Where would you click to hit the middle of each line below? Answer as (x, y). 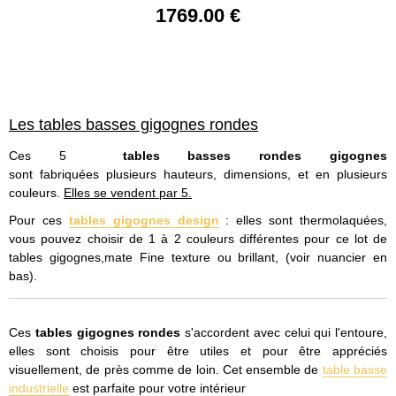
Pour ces (39, 221)
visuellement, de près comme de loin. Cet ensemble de (166, 370)
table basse (355, 370)
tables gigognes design (144, 221)
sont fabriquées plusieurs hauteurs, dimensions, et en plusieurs (198, 174)
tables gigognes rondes (108, 333)
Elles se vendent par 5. (128, 192)
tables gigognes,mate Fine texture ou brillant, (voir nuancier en (198, 258)
